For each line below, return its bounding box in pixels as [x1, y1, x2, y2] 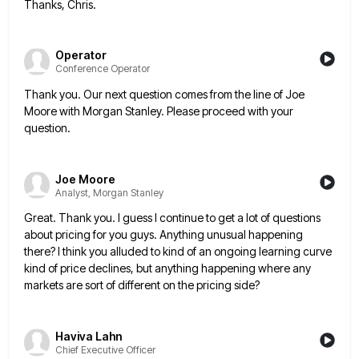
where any [258, 261, 311, 276]
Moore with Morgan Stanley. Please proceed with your [24, 103, 293, 118]
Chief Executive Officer [55, 344, 155, 357]
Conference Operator [55, 63, 150, 75]
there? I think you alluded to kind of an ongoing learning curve [24, 244, 332, 259]
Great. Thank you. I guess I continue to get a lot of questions [24, 211, 321, 225]
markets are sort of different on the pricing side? [24, 278, 260, 292]
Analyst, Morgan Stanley [55, 186, 163, 199]
